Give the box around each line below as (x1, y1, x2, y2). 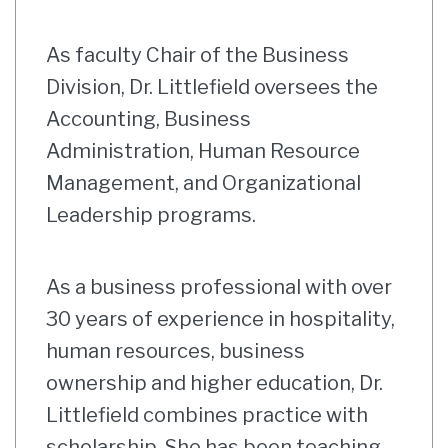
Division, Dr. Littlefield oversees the (46, 75, 378, 99)
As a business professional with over (46, 275, 392, 299)
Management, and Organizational (46, 171, 361, 195)
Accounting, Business (46, 107, 251, 131)
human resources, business (46, 339, 305, 363)
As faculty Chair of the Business (46, 43, 349, 67)
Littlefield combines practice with (46, 403, 368, 427)
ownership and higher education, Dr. (46, 371, 383, 395)
